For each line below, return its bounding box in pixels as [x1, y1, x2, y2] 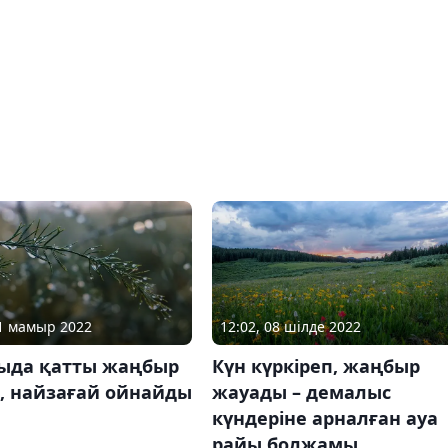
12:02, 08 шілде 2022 [219, 317, 361, 337]
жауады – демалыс [211, 380, 391, 405]
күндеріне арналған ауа [211, 406, 438, 431]
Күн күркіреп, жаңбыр [211, 354, 420, 379]
